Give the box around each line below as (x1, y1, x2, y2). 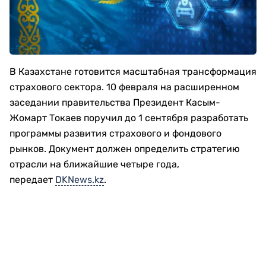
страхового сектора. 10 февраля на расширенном (9, 81, 239, 93)
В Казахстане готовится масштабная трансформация (9, 66, 256, 77)
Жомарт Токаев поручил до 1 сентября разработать (9, 112, 248, 123)
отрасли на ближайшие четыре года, (9, 159, 179, 170)
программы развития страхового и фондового (9, 128, 221, 139)
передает (9, 174, 55, 185)
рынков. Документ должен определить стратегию (9, 143, 240, 154)
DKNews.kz (55, 174, 104, 185)
